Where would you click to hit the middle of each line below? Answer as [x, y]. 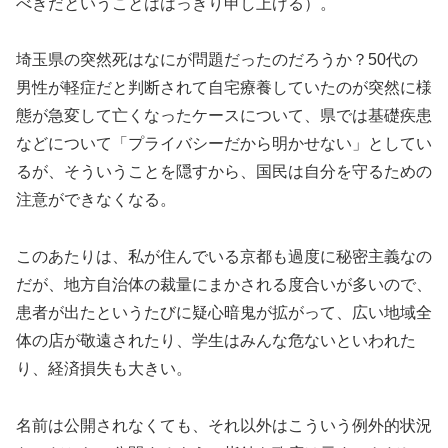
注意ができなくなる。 [96, 200]
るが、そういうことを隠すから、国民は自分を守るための [224, 172]
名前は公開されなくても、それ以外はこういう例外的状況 [224, 425]
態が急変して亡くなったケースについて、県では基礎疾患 [224, 116]
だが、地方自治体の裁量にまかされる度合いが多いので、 [224, 285]
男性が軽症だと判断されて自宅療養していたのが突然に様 [224, 88]
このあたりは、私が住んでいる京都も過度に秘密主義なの [224, 257]
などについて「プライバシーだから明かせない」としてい [224, 144]
